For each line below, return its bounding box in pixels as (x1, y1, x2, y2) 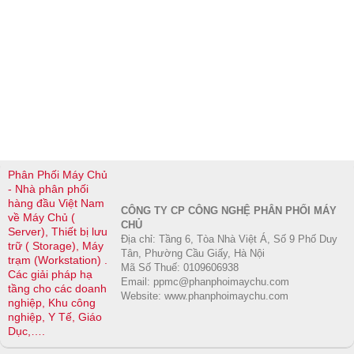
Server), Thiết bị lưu (8, 225, 107, 238)
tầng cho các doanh (8, 282, 107, 295)
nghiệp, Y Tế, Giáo (8, 311, 102, 323)
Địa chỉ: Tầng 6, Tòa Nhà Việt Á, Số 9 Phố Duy (121, 232, 338, 245)
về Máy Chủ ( (8, 211, 75, 224)
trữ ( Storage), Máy (8, 239, 104, 252)
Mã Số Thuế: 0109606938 (121, 261, 239, 273)
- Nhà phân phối (8, 183, 88, 195)
